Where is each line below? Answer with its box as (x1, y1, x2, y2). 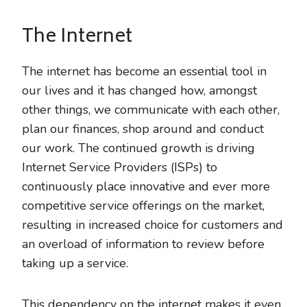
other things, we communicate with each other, (22, 101, 280, 118)
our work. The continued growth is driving (22, 140, 255, 156)
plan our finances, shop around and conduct (22, 121, 264, 137)
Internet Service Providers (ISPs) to (22, 159, 217, 175)
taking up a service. (22, 255, 128, 271)
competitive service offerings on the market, (22, 197, 265, 214)
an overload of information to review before (22, 236, 265, 252)
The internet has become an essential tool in (22, 63, 267, 79)
